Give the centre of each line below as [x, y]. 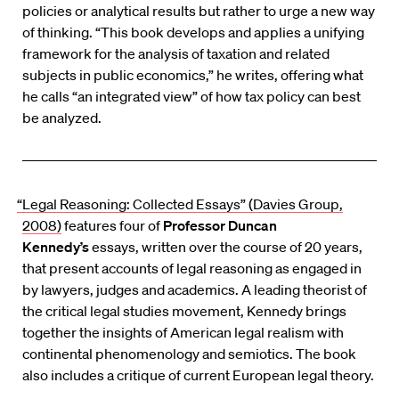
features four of [112, 226]
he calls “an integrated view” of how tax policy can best [191, 97]
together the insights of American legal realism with [183, 333]
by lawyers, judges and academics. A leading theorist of [195, 290]
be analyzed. [62, 118]
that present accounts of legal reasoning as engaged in [192, 269]
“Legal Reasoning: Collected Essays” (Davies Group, [180, 204]
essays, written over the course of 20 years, [226, 247]
